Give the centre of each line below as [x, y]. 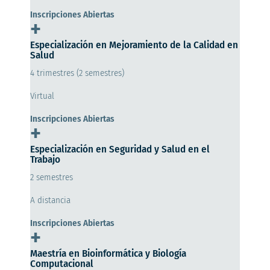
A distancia [50, 200]
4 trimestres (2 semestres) [77, 73]
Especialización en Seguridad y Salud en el [120, 149]
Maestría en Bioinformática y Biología [108, 253]
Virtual [42, 96]
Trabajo [45, 159]
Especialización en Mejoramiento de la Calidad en [134, 45]
